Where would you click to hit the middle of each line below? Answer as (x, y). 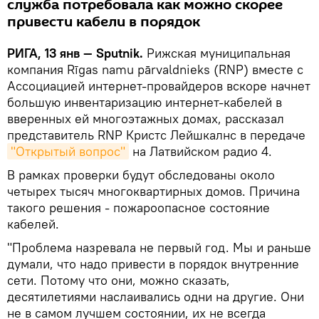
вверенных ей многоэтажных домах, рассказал (146, 119)
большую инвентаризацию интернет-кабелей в (145, 102)
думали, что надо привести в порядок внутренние (153, 264)
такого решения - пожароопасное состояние (138, 208)
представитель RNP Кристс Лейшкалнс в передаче (156, 135)
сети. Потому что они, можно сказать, (119, 280)
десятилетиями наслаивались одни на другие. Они (156, 297)
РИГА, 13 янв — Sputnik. (75, 53)
